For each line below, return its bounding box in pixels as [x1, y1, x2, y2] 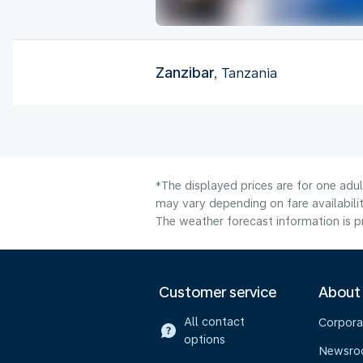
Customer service [159, 284, 276, 301]
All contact [183, 315, 245, 328]
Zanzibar [156, 63, 214, 81]
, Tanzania [214, 65, 277, 81]
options [183, 333, 225, 346]
